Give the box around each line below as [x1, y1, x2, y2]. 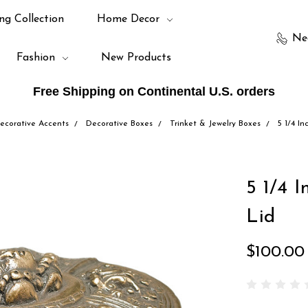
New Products [100, 52, 171, 63]
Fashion [16, 52, 58, 63]
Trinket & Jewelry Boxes [169, 120, 261, 128]
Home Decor [96, 14, 163, 25]
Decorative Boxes [85, 120, 153, 128]
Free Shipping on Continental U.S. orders [33, 85, 275, 98]
